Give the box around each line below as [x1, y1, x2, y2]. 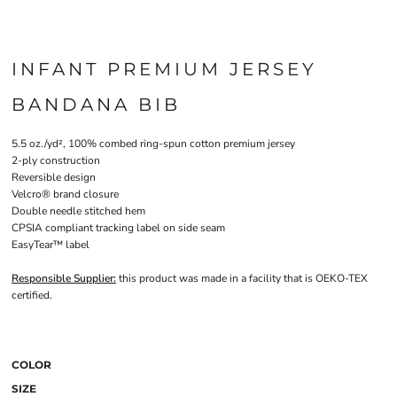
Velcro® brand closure [12, 187, 119, 201]
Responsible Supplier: [12, 271, 116, 285]
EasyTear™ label [12, 237, 90, 252]
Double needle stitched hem [12, 204, 145, 218]
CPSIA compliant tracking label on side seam [12, 221, 225, 235]
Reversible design [12, 170, 96, 184]
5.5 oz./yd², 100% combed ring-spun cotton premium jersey [12, 136, 295, 151]
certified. [12, 288, 52, 302]
